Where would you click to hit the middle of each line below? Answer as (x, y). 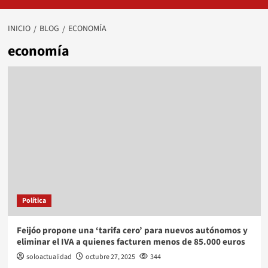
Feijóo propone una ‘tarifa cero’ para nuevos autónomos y (132, 230)
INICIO (19, 28)
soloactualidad (49, 257)
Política (34, 200)
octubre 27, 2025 (110, 257)
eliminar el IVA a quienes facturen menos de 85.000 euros (131, 242)
